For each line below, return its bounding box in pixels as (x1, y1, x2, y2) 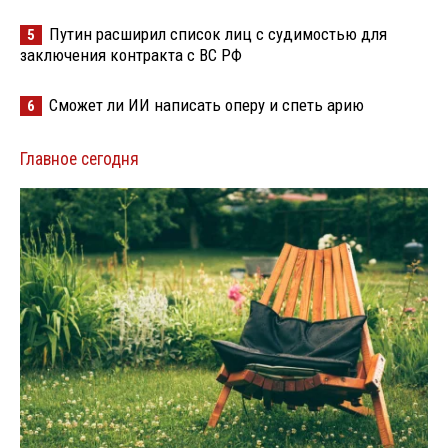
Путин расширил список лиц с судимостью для (49, 23, 387, 44)
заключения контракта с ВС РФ (20, 44, 242, 65)
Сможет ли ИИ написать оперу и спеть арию (49, 94, 364, 115)
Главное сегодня (20, 148, 139, 169)
